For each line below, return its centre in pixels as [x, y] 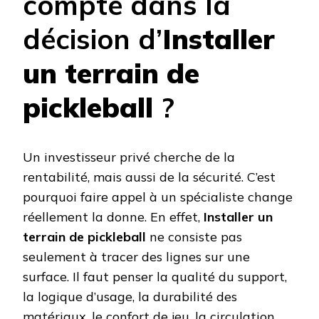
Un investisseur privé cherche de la [129, 157]
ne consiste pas [194, 237]
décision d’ [93, 38]
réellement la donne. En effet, [113, 217]
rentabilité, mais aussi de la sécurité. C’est [149, 177]
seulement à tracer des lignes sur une [136, 257]
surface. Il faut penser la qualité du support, [155, 277]
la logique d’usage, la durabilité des [130, 297]
